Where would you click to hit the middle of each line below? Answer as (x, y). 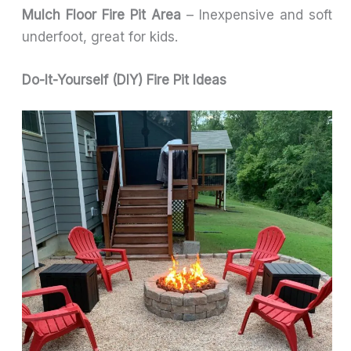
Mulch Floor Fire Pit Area (101, 14)
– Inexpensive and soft (257, 14)
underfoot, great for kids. (100, 36)
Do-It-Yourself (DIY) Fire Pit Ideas (125, 80)
